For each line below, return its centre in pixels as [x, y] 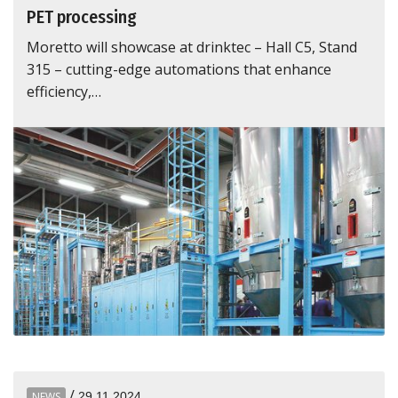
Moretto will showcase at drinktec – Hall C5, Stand [192, 47]
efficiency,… [64, 92]
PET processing [82, 17]
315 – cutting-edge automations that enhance [179, 69]
